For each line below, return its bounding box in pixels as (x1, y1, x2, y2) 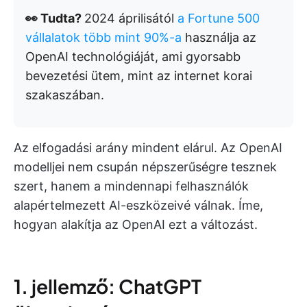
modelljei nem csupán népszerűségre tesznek (14, 159, 277, 174)
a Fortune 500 (177, 10, 260, 25)
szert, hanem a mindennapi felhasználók (14, 178, 249, 193)
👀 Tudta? (25, 10, 84, 25)
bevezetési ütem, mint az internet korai (25, 68, 252, 83)
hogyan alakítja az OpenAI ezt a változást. (14, 217, 258, 232)
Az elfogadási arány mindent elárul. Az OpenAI (14, 140, 282, 155)
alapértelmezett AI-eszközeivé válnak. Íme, (14, 197, 263, 212)
